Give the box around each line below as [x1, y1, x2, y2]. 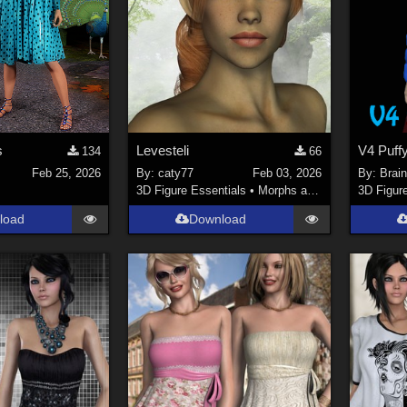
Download [189, 211, 247, 226]
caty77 [157, 165, 194, 180]
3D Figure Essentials [135, 183, 246, 197]
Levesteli [135, 143, 189, 159]
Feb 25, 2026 [31, 165, 101, 180]
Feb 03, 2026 [253, 165, 323, 180]
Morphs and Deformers [257, 183, 307, 197]
